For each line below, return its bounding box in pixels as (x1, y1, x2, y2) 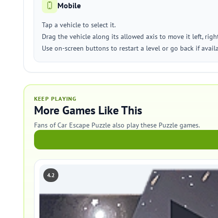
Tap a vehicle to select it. (42, 20, 116, 29)
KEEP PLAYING (34, 95, 77, 102)
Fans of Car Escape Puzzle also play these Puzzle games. (34, 121, 200, 129)
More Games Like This (34, 103, 142, 118)
